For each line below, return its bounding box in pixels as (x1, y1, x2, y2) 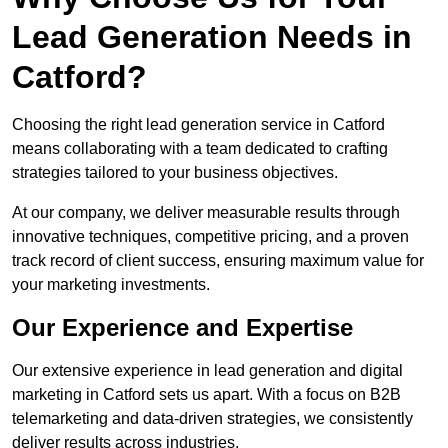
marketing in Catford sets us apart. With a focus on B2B (12, 386, 401, 404)
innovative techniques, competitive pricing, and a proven (12, 228, 409, 246)
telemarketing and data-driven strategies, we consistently (12, 410, 413, 428)
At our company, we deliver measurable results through (12, 204, 400, 222)
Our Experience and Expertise (12, 314, 353, 342)
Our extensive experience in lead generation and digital (12, 362, 403, 380)
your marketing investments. (12, 276, 210, 294)
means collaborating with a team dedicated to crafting (12, 140, 388, 158)
